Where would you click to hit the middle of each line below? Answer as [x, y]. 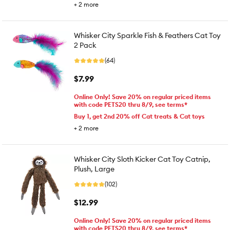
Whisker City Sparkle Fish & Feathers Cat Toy [147, 35]
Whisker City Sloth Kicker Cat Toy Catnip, [142, 159]
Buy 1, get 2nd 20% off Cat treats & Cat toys [139, 116]
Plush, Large [94, 169]
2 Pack [85, 45]
